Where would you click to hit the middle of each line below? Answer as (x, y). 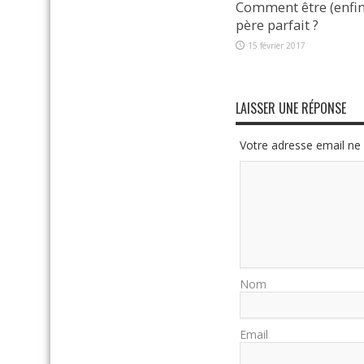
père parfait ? (277, 25)
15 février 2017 (277, 45)
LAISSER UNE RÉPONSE (291, 108)
